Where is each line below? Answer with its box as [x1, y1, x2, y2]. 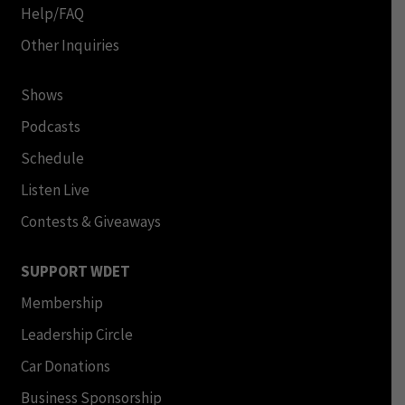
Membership [20, 292, 103, 313]
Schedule [20, 147, 84, 168]
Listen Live [20, 179, 89, 200]
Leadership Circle [20, 324, 133, 344]
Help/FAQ [20, 3, 84, 24]
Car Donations [20, 355, 110, 376]
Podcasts [20, 116, 80, 137]
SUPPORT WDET [20, 260, 130, 281]
